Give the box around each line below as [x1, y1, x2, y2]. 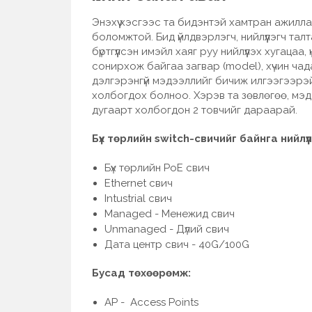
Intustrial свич [104, 192, 172, 205]
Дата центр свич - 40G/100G [104, 237, 249, 251]
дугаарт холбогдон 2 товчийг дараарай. [92, 103, 300, 116]
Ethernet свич [104, 176, 173, 189]
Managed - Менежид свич [104, 207, 235, 220]
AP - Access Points [104, 295, 198, 309]
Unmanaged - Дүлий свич [104, 222, 229, 235]
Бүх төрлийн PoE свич [104, 161, 210, 174]
